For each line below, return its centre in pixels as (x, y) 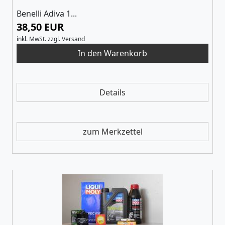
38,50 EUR (40, 27)
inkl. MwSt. (31, 39)
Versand (73, 39)
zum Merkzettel (113, 131)
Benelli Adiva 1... (47, 13)
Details (113, 92)
